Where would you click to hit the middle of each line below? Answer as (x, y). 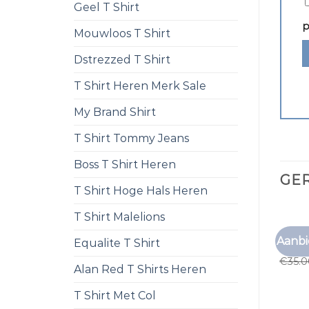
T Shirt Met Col (115, 296)
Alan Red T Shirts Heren (140, 269)
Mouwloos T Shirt (122, 33)
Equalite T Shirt (117, 243)
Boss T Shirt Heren (125, 165)
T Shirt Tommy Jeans (131, 138)
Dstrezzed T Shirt (122, 60)
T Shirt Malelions (119, 217)
